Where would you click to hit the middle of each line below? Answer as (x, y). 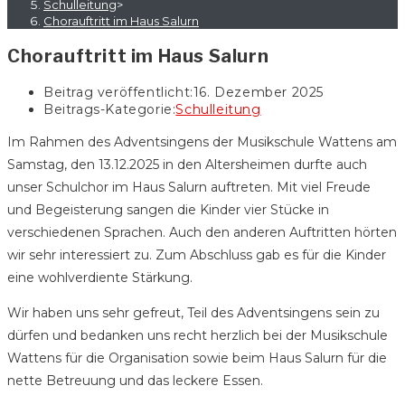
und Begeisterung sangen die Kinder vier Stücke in (168, 210)
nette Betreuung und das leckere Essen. (135, 381)
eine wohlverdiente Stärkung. (100, 278)
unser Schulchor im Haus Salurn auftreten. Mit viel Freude (189, 188)
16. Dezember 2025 (259, 93)
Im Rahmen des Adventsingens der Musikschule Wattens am (202, 142)
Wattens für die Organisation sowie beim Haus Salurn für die (197, 358)
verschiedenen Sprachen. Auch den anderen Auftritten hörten (202, 233)
